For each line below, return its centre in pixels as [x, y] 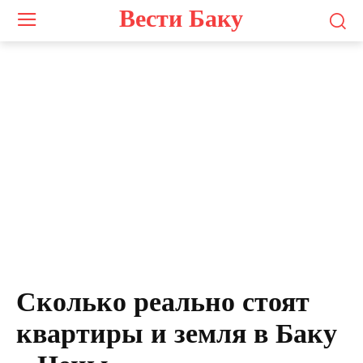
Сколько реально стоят [163, 302]
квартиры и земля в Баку [177, 334]
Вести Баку [181, 18]
